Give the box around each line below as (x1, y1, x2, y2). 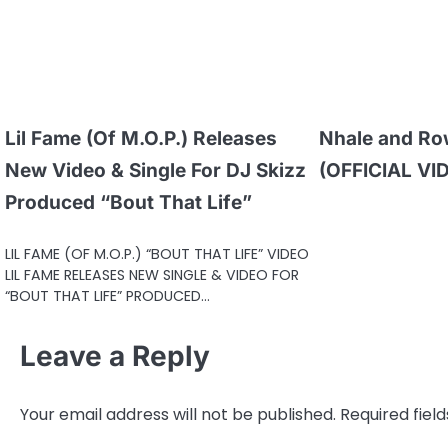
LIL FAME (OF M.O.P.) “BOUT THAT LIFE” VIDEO (5, 243, 309, 264)
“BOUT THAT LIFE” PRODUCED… (5, 285, 210, 306)
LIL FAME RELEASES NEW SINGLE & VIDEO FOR (5, 264, 299, 285)
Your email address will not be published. (20, 402, 336, 426)
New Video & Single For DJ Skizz (5, 158, 306, 182)
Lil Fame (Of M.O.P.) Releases (5, 126, 277, 150)
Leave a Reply (20, 338, 210, 373)
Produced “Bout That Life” (5, 190, 252, 214)
